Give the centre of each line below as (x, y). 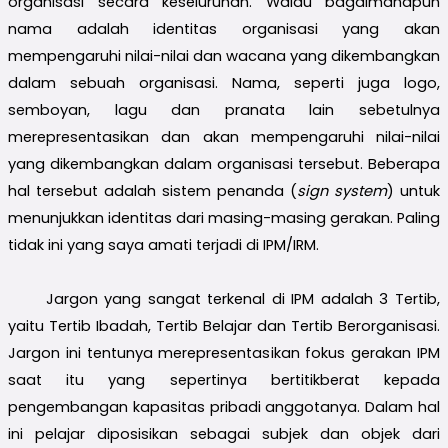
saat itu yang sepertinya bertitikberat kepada (224, 379)
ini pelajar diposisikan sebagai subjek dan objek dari (224, 433)
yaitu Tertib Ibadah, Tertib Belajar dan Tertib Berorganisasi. (224, 325)
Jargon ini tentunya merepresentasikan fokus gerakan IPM (224, 352)
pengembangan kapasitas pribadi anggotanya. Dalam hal (224, 406)
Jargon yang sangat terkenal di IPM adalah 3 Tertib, (242, 298)
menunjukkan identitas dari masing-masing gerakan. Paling (224, 217)
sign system (342, 190)
